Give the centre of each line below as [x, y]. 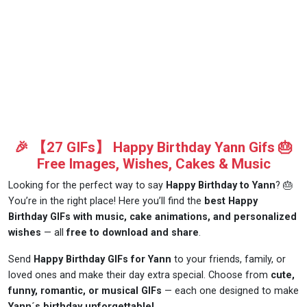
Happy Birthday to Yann [221, 186]
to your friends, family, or [230, 260]
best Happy [231, 201]
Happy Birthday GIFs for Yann [104, 260]
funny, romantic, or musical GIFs [85, 291]
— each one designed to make [230, 291]
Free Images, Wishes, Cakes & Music [153, 164]
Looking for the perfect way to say [87, 186]
